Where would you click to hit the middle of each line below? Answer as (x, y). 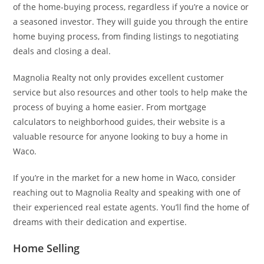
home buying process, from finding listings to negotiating (126, 36)
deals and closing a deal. (62, 51)
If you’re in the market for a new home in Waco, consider (125, 178)
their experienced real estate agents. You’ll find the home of (131, 207)
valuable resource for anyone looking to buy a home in (121, 136)
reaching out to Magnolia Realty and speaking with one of (127, 192)
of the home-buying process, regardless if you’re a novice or (131, 7)
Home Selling (47, 248)
